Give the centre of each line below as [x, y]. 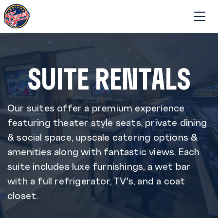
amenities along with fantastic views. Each [104, 151]
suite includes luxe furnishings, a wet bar [99, 166]
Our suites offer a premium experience [96, 108]
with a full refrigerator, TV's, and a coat [96, 181]
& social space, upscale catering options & [103, 137]
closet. [23, 195]
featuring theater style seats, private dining [107, 122]
